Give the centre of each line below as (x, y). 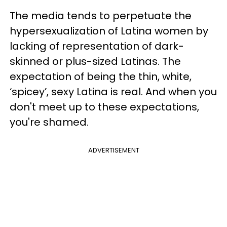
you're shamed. (52, 122)
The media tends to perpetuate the (101, 15)
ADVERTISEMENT (113, 150)
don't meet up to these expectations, (104, 107)
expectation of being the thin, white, (101, 76)
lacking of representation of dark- (97, 46)
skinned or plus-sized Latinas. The (95, 61)
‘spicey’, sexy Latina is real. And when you (113, 91)
